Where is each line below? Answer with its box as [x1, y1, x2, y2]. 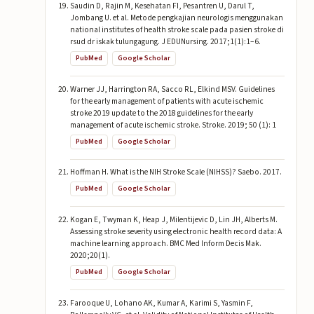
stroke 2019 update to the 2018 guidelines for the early [69, 107, 253, 119]
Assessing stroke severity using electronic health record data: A [69, 226, 282, 238]
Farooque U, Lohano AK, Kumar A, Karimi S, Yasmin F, [69, 296, 253, 309]
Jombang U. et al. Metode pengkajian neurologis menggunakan [69, 12, 283, 25]
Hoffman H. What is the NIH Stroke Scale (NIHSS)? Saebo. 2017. [69, 166, 282, 179]
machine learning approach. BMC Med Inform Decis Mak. [69, 238, 261, 250]
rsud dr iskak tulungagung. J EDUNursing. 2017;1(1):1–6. [69, 36, 261, 48]
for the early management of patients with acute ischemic [69, 95, 264, 107]
